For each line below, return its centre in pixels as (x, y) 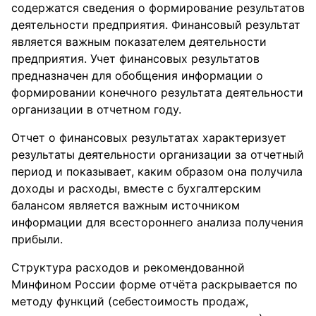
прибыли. (37, 239)
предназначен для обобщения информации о (137, 75)
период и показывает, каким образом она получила (157, 171)
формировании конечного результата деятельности (157, 92)
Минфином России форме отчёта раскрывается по (154, 284)
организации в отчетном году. (96, 109)
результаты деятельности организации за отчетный (158, 154)
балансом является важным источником (126, 205)
